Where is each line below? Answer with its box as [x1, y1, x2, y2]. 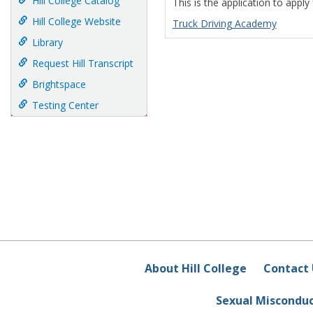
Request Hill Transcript [32, 57, 133, 70]
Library [32, 36, 63, 49]
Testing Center [32, 99, 99, 112]
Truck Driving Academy [172, 17, 277, 31]
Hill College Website [32, 15, 121, 28]
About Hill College [144, 261, 247, 277]
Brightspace [32, 78, 86, 91]
